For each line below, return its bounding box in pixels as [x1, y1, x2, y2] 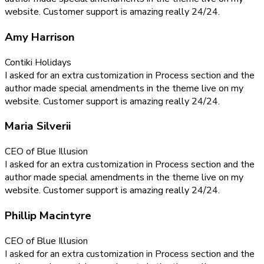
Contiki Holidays [5, 55, 71, 69]
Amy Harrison [5, 29, 75, 45]
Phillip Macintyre [5, 207, 91, 223]
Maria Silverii [5, 118, 71, 134]
